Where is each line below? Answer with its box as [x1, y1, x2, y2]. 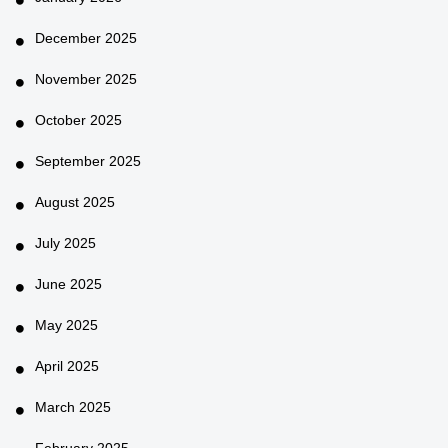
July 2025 [35, 234, 96, 251]
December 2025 [35, 29, 137, 46]
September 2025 [35, 152, 141, 169]
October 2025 [35, 111, 122, 128]
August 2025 [35, 193, 115, 210]
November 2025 [35, 70, 137, 87]
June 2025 [35, 275, 102, 292]
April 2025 [35, 357, 99, 374]
